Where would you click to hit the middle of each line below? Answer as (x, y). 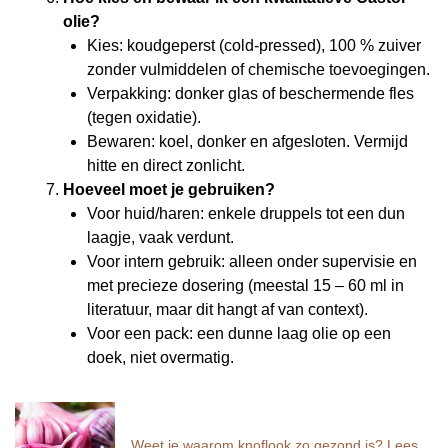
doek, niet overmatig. (160, 358)
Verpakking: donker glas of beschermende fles (250, 94)
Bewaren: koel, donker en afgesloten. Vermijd (247, 142)
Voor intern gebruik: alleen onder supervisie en (252, 262)
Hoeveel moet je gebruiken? (169, 190)
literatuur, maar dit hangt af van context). (227, 310)
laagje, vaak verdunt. (160, 238)
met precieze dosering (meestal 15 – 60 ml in (245, 286)
